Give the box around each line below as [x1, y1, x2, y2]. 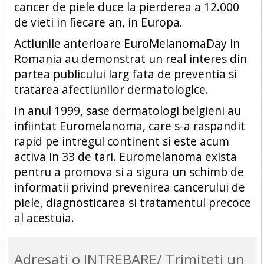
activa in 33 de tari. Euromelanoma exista [14, 148, 237, 164]
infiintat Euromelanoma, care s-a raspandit [14, 118, 245, 134]
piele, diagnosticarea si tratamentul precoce [14, 194, 251, 210]
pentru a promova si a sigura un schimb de [14, 164, 244, 180]
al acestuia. [14, 210, 74, 226]
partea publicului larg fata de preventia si [14, 66, 237, 82]
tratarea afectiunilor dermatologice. [14, 81, 209, 97]
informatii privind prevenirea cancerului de [14, 179, 245, 195]
